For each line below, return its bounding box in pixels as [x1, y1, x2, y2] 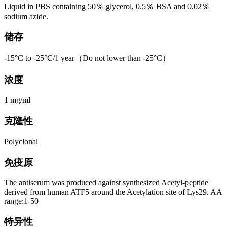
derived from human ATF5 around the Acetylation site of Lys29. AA [4, 187, 222, 197]
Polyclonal [4, 137, 38, 146]
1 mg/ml [4, 96, 30, 105]
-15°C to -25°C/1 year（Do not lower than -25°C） [4, 53, 170, 62]
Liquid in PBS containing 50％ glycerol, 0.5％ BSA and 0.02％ [4, 2, 210, 11]
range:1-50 [4, 197, 39, 206]
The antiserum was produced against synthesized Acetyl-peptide [4, 178, 208, 187]
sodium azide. [4, 12, 48, 21]
